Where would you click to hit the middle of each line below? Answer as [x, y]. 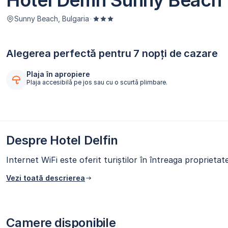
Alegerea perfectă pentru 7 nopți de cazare [112, 54]
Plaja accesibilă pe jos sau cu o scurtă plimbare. [97, 82]
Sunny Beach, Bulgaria [52, 19]
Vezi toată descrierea [46, 178]
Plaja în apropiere [58, 74]
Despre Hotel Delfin [62, 140]
